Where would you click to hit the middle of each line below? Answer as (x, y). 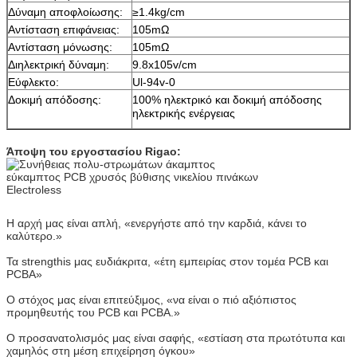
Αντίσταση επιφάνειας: (64, 29)
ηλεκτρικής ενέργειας (184, 113)
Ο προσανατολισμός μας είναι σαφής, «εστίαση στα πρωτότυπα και (176, 337)
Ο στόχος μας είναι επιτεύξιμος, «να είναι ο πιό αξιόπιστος (151, 299)
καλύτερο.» (34, 235)
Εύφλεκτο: (33, 82)
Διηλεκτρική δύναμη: (59, 64)
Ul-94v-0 (154, 82)
